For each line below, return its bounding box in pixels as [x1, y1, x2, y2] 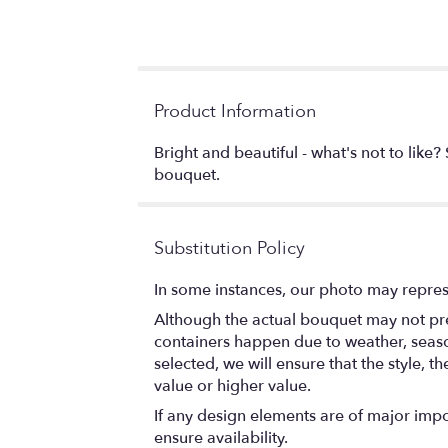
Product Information [154, 98, 316, 124]
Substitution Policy [154, 235, 305, 261]
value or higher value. [154, 374, 311, 397]
